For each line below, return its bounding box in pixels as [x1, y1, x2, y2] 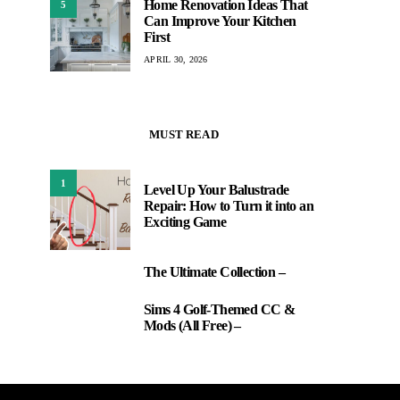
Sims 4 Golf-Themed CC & [144, 302, 296, 317]
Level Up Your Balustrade [144, 182, 289, 197]
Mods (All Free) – [144, 318, 241, 333]
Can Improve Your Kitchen [144, 12, 296, 29]
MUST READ [149, 128, 219, 141]
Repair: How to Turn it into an [144, 198, 313, 213]
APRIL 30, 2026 [144, 54, 208, 64]
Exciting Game [144, 214, 227, 229]
